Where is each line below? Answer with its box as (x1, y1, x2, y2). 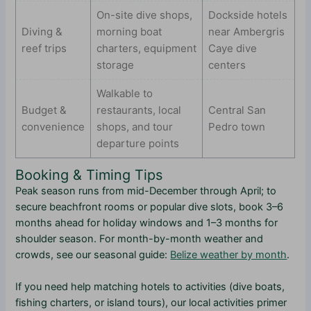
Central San (208, 103, 267, 117)
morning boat (96, 24, 162, 38)
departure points (96, 136, 180, 150)
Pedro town (208, 119, 266, 133)
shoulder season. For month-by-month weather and (15, 232, 264, 245)
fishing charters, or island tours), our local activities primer (15, 296, 287, 310)
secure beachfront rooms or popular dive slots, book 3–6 (15, 200, 284, 213)
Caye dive (208, 41, 258, 55)
